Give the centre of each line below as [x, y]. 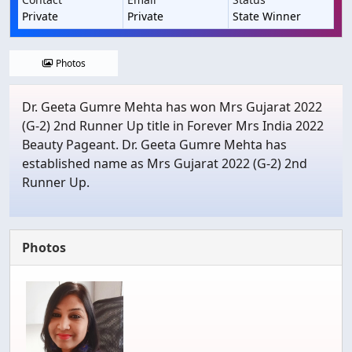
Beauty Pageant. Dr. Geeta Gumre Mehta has [154, 144]
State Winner [267, 16]
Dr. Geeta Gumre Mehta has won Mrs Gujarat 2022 [172, 106]
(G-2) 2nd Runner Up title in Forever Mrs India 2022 [173, 125]
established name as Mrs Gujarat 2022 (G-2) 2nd [165, 163]
